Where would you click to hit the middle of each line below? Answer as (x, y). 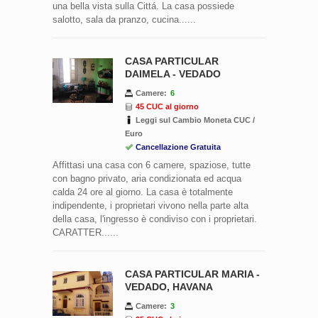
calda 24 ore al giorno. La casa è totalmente (143, 192)
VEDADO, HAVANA (169, 286)
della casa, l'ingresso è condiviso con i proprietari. (155, 219)
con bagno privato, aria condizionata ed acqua (147, 178)
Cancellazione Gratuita (178, 147)
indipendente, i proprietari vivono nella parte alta (150, 205)
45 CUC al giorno (167, 106)
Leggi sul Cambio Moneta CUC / (195, 120)
